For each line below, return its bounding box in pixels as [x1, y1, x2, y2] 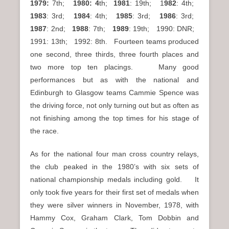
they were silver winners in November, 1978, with [30, 200, 199, 209]
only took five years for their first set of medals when [30, 188, 199, 196]
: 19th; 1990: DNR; [128, 24, 199, 33]
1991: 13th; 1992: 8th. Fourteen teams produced [30, 37, 199, 45]
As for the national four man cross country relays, [30, 149, 199, 158]
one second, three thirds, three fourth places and [30, 50, 199, 58]
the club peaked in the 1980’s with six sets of [30, 162, 199, 171]
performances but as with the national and [30, 75, 199, 84]
